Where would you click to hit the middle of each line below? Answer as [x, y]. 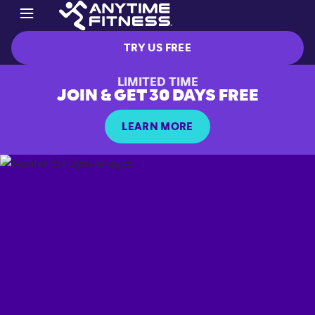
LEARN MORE [157, 126]
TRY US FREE [157, 48]
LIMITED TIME [157, 82]
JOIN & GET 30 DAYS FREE [157, 96]
